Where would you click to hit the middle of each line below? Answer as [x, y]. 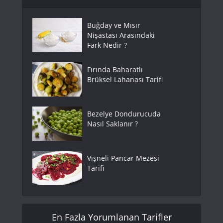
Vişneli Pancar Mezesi [123, 158]
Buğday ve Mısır [114, 25]
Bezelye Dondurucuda [124, 113]
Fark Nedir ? [107, 45]
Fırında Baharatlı [115, 69]
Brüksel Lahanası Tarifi [125, 79]
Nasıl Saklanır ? [112, 123]
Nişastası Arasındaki [121, 35]
